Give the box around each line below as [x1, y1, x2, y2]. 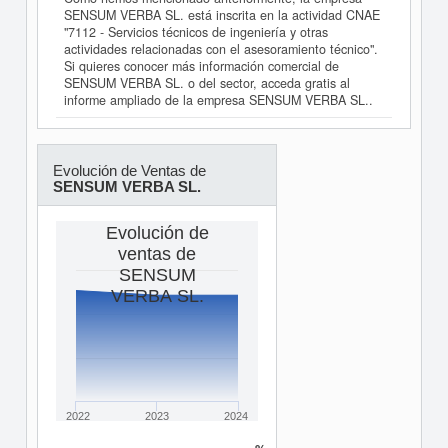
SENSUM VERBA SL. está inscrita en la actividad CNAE [64, 6, 380, 25]
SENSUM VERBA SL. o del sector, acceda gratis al [64, 74, 350, 93]
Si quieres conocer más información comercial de [64, 57, 339, 76]
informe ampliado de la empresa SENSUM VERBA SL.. [64, 91, 373, 110]
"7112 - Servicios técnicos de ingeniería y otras [64, 23, 328, 42]
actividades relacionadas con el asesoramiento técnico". [64, 40, 378, 59]
